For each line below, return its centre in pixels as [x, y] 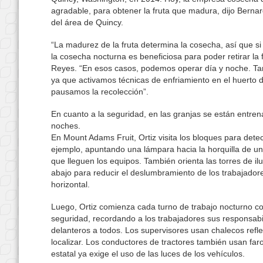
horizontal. [70, 184]
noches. [66, 126]
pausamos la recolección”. [100, 92]
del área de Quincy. [87, 22]
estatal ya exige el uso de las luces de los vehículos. [148, 254]
